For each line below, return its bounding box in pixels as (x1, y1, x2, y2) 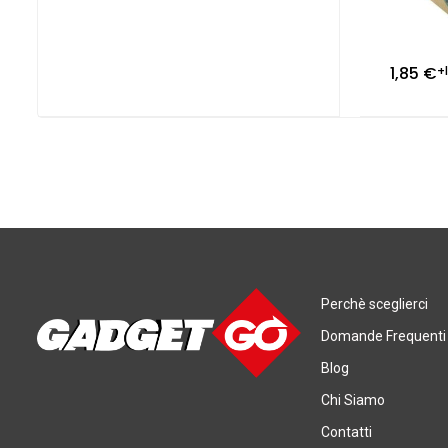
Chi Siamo (320, 392, 385, 409)
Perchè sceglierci (320, 296, 428, 313)
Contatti (320, 424, 372, 441)
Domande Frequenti (320, 328, 446, 345)
